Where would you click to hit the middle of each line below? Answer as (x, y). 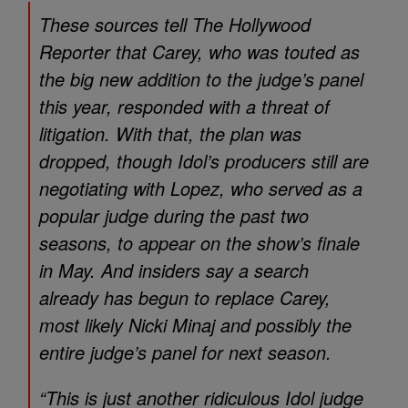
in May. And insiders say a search (174, 270)
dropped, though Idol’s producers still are (204, 161)
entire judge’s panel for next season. (185, 352)
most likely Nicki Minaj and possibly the (195, 325)
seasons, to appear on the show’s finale (199, 243)
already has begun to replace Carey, (185, 297)
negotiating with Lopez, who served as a (201, 188)
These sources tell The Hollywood (175, 24)
